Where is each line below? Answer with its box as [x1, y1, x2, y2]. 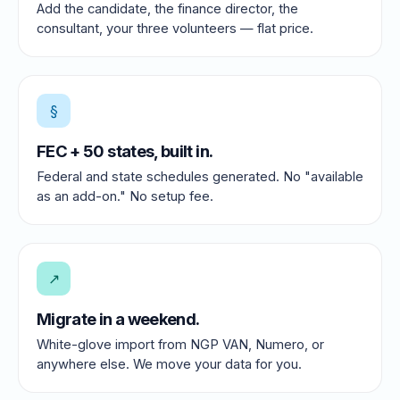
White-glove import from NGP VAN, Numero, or [37, 337, 324, 354]
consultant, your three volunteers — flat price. [37, 21, 313, 37]
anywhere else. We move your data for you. [37, 356, 302, 373]
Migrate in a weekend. [37, 309, 200, 329]
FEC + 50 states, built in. [37, 141, 213, 162]
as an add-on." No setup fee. [37, 188, 213, 205]
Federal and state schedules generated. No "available [37, 169, 363, 186]
